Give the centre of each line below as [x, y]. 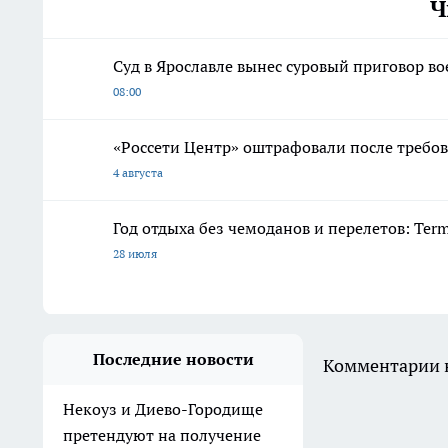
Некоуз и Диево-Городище [163, 408]
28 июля [135, 253]
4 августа [138, 172]
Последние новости [173, 358]
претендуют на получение [162, 434]
